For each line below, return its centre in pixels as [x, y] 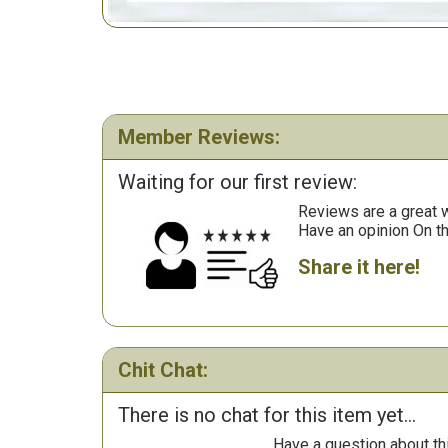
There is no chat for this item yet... [267, 415]
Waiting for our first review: [237, 182]
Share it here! [359, 267]
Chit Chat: [163, 370]
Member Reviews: [199, 137]
